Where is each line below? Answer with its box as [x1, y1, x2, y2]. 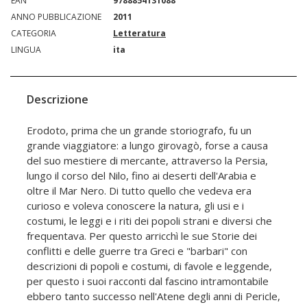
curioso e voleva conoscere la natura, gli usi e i [27, 199, 244, 213]
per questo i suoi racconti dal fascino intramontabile [27, 274, 269, 288]
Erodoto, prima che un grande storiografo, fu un [27, 123, 251, 138]
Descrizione [27, 92, 88, 108]
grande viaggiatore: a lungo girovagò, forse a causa [27, 138, 268, 153]
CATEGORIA [11, 27, 56, 40]
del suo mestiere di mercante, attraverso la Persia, [27, 153, 268, 168]
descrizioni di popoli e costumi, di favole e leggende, [27, 259, 272, 273]
